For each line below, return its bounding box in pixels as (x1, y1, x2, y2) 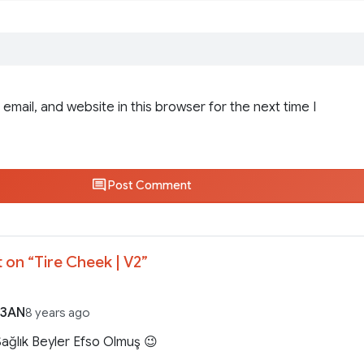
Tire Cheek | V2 (34, 252, 141, 272)
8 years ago (25, 305, 91, 321)
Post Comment (106, 178, 192, 193)
